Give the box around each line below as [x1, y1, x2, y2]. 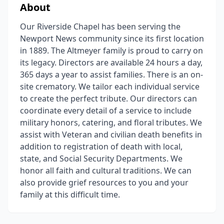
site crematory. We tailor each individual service [20, 81, 199, 92]
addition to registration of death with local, [20, 141, 182, 152]
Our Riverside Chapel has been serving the [20, 21, 180, 32]
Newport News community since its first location [20, 33, 204, 44]
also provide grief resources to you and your [20, 177, 188, 188]
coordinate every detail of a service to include [20, 105, 191, 116]
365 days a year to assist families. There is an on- [20, 69, 203, 80]
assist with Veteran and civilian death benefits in [20, 129, 202, 140]
